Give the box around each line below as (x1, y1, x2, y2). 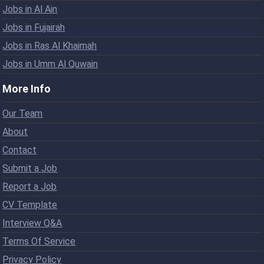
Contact (2, 144, 37, 156)
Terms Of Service (2, 235, 76, 247)
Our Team (2, 107, 43, 119)
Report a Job (2, 180, 57, 192)
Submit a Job (2, 162, 58, 174)
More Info (2, 82, 51, 95)
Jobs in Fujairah (2, 21, 65, 33)
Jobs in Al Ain (2, 3, 58, 15)
